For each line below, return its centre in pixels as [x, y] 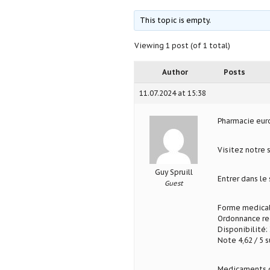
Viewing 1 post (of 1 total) [182, 46]
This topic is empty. [175, 20]
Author [175, 72]
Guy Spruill [174, 172]
